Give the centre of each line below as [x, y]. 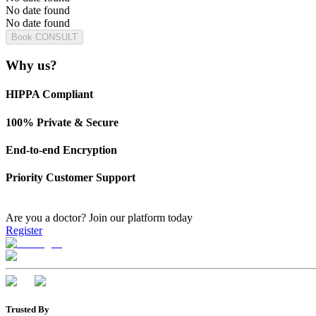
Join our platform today [141, 218]
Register [24, 231]
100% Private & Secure [62, 122]
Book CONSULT [44, 37]
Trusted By [28, 309]
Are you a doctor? [47, 218]
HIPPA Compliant [49, 95]
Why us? [31, 65]
